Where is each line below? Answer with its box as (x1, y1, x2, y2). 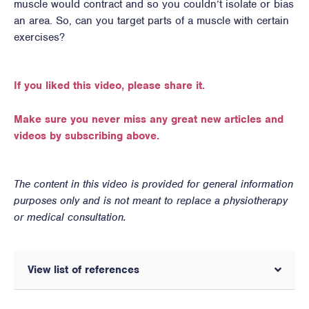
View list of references (28, 262, 139, 277)
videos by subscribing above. (14, 129, 159, 143)
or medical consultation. (14, 210, 126, 224)
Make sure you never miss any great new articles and (14, 112, 283, 127)
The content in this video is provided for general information (14, 177, 293, 191)
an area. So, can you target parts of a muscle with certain (14, 14, 289, 28)
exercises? (14, 30, 65, 45)
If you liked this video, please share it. (14, 78, 205, 92)
